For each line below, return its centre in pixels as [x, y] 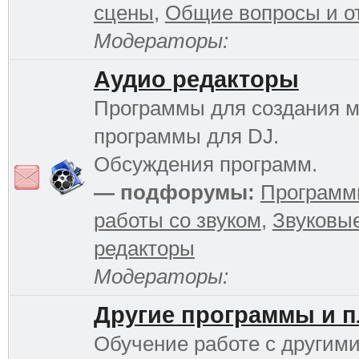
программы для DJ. [186, 136]
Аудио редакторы [196, 79]
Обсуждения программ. [205, 164]
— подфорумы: [174, 192]
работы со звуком [177, 220]
